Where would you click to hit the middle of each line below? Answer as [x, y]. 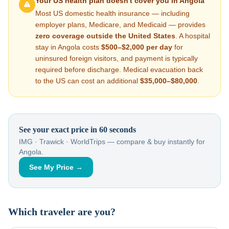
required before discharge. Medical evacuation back [119, 70]
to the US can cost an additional [88, 81]
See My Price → [56, 167]
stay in [47, 47]
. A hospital [193, 36]
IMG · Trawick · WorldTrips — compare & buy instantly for [112, 142]
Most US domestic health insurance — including [112, 13]
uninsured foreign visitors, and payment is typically [117, 58]
